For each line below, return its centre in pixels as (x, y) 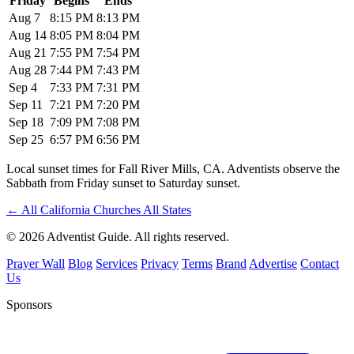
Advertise (273, 263)
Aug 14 (28, 35)
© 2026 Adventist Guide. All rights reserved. (118, 236)
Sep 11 (26, 104)
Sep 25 (26, 139)
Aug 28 (28, 70)
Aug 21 (28, 52)
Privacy (160, 263)
